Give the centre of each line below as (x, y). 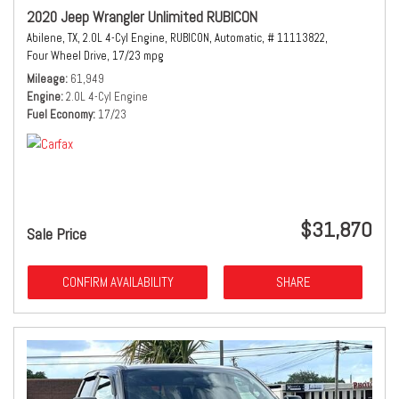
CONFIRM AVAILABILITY (118, 282)
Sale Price (57, 234)
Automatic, (240, 38)
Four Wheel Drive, (68, 56)
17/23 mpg (138, 56)
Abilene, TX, (53, 38)
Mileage (46, 79)
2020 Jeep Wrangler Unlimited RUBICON (142, 17)
